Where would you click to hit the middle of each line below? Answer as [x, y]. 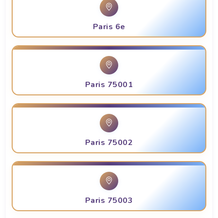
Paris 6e [109, 27]
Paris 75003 [109, 201]
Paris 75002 [109, 143]
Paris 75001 [109, 85]
